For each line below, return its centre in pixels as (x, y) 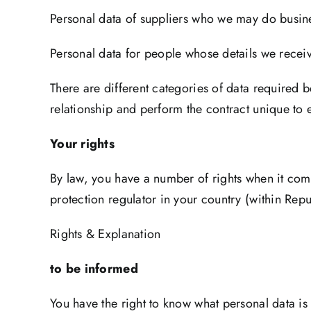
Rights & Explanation (106, 234)
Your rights (82, 144)
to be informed (127, 269)
